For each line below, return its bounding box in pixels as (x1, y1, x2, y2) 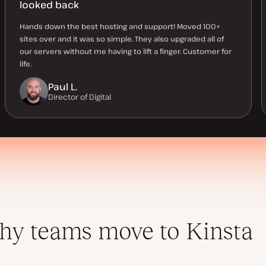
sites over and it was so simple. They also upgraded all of (20, 33, 224, 43)
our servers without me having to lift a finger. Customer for (20, 46, 232, 56)
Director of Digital (48, 91, 111, 102)
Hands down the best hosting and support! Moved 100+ (20, 21, 220, 31)
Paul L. (48, 80, 77, 93)
